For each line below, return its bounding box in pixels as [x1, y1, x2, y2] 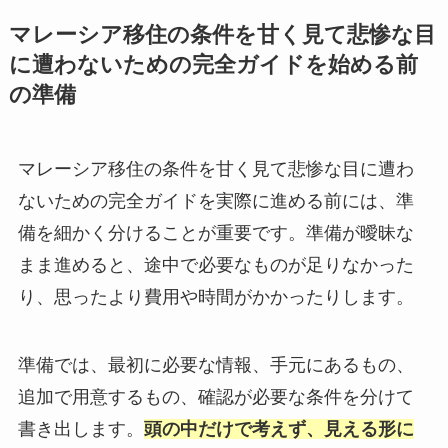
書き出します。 [17, 418, 144, 439]
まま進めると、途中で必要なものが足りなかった [17, 255, 414, 276]
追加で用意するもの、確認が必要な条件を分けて [17, 386, 414, 407]
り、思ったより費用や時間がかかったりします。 [17, 287, 414, 308]
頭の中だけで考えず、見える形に [143, 418, 414, 439]
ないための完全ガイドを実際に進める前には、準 [17, 191, 414, 212]
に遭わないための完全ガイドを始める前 [8, 53, 418, 78]
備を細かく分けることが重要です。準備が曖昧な [17, 223, 414, 244]
